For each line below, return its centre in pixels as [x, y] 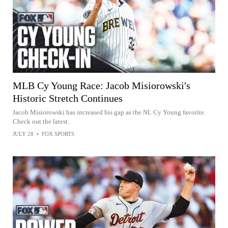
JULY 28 [23, 134]
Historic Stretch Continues [68, 98]
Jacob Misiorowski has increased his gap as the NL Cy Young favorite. [109, 112]
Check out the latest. [41, 121]
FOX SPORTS [58, 134]
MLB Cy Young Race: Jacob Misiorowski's [102, 85]
